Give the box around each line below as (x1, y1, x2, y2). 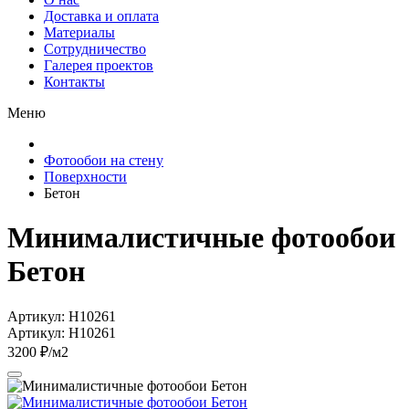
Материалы (44, 25, 115, 40)
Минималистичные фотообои (7, 221, 395, 255)
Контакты (44, 74, 105, 89)
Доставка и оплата (44, 8, 159, 24)
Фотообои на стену (44, 152, 163, 168)
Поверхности (44, 169, 127, 184)
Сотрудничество (44, 41, 146, 57)
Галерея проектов (44, 58, 153, 73)
